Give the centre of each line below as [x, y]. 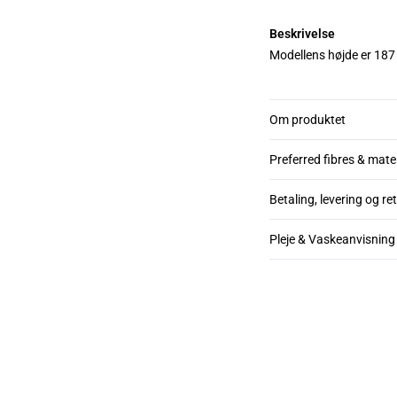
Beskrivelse [302, 34]
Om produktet [307, 120]
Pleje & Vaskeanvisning [332, 240]
